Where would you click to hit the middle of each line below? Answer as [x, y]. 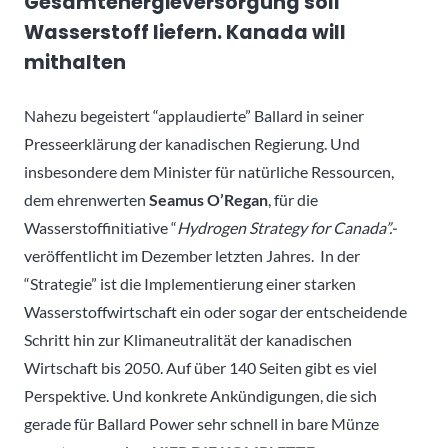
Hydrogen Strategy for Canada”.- [287, 227]
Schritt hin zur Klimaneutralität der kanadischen [188, 339]
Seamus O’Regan [208, 199]
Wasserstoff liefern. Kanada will [185, 32]
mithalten [75, 62]
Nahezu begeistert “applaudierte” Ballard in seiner [194, 115]
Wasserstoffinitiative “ [100, 227]
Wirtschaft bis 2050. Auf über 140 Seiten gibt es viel [200, 367]
